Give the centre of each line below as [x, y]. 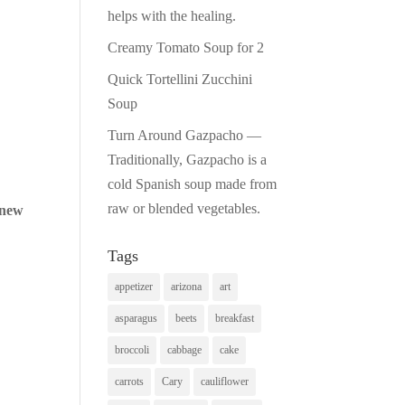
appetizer [134, 286]
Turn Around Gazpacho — [185, 135]
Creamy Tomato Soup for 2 [186, 47]
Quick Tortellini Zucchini [180, 79]
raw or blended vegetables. [184, 208]
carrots [130, 381]
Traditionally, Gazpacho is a [188, 159]
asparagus [137, 318]
